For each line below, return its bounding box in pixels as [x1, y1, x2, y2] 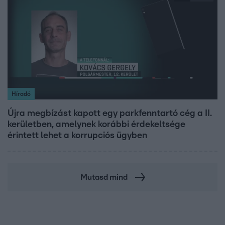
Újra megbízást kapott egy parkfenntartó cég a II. [8, 108, 212, 118]
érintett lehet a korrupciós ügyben [8, 131, 147, 140]
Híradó [12, 90, 31, 97]
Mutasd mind [80, 173, 128, 181]
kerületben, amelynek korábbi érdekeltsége [8, 120, 185, 129]
